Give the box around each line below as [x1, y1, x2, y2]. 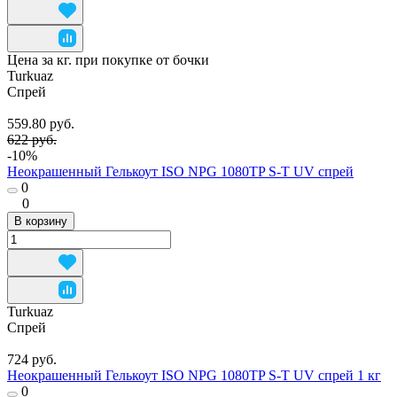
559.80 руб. [7, 116, 74, 132]
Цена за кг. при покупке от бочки [7, 52, 209, 68]
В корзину [14, 214, 67, 229]
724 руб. [7, 352, 57, 368]
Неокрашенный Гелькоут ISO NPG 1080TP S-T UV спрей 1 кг [7, 368, 381, 384]
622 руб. [7, 132, 57, 148]
